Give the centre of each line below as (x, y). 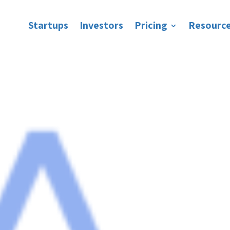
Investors (101, 25)
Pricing (150, 25)
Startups (48, 25)
